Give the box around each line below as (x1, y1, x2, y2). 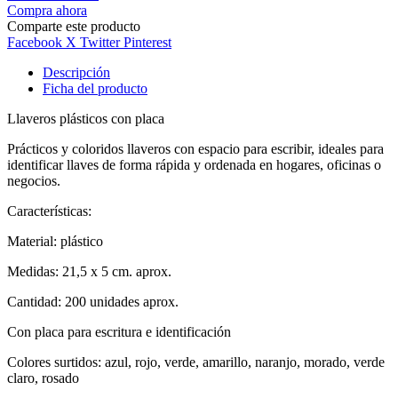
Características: (7, 203, 92, 219)
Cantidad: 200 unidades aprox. (7, 294, 179, 310)
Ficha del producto (43, 81, 147, 97)
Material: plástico (7, 234, 103, 250)
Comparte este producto (7, 19, 140, 35)
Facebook (7, 35, 62, 51)
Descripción (43, 65, 110, 81)
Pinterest (123, 35, 171, 51)
